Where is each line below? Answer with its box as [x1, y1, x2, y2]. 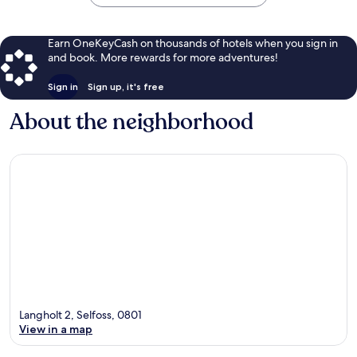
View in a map [19, 322, 92, 337]
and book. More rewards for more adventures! [48, 49, 278, 65]
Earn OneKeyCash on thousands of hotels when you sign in [48, 35, 338, 50]
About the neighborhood [10, 106, 253, 137]
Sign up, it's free [88, 80, 164, 92]
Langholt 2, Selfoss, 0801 [19, 308, 142, 323]
